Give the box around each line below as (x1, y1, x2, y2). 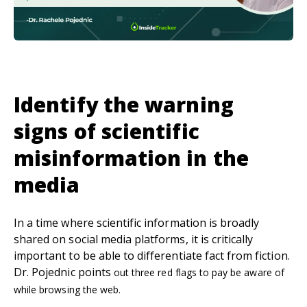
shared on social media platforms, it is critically (14, 232, 254, 247)
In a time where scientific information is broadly (14, 215, 260, 231)
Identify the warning (14, 90, 234, 119)
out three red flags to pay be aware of (113, 266, 284, 280)
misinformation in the (14, 144, 249, 173)
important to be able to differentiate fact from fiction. (14, 248, 290, 264)
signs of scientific (14, 117, 199, 146)
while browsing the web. (14, 283, 121, 297)
